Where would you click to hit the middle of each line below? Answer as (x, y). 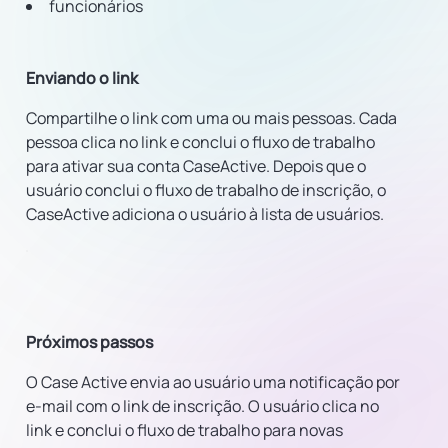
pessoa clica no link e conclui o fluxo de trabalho (200, 142)
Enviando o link (82, 78)
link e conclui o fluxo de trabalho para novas (184, 430)
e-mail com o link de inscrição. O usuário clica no (202, 406)
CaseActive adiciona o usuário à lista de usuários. (205, 214)
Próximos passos (89, 342)
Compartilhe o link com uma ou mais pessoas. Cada (211, 118)
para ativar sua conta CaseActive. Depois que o (196, 166)
